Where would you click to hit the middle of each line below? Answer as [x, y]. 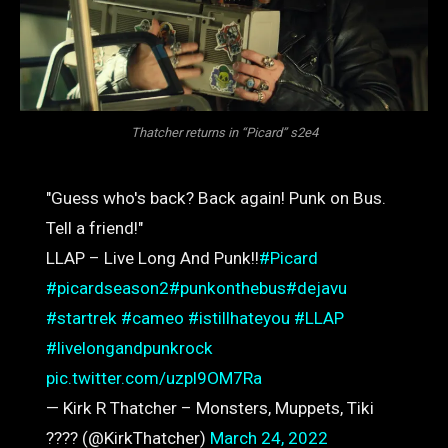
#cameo [152, 318]
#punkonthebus [227, 288]
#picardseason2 [107, 288]
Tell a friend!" [94, 228]
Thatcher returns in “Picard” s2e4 [224, 133]
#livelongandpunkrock [129, 348]
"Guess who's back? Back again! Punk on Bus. [215, 198]
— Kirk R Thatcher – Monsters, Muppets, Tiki [209, 408]
